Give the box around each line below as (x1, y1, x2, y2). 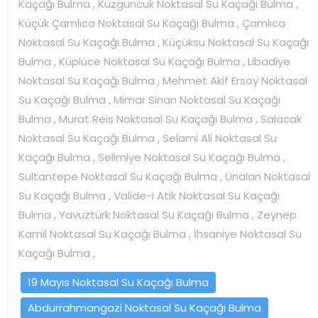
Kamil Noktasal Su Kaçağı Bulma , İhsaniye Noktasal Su (18, 226, 302, 241)
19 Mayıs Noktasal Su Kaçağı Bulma (28, 274, 209, 290)
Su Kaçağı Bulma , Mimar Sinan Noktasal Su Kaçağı (18, 92, 280, 107)
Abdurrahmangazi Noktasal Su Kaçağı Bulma (28, 300, 261, 315)
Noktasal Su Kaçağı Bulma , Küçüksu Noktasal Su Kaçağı (18, 34, 309, 50)
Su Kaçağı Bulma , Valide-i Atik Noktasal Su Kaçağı (18, 187, 280, 203)
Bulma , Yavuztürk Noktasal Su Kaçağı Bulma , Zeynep (18, 207, 297, 222)
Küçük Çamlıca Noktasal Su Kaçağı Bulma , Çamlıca (18, 15, 285, 31)
